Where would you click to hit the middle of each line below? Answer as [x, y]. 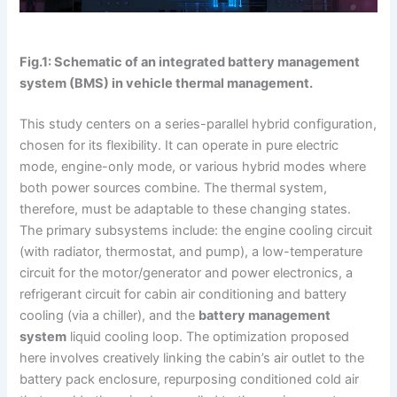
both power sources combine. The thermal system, [174, 188]
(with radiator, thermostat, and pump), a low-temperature [191, 252]
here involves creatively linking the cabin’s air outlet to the [192, 358]
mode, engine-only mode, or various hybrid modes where [193, 167]
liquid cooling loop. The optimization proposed [208, 337]
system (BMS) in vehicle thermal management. [167, 84]
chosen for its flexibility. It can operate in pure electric [179, 146]
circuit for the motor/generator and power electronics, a [187, 273]
